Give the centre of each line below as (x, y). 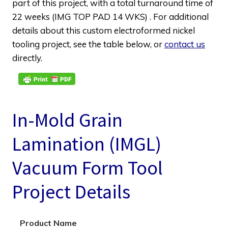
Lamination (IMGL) (87, 144)
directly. (27, 58)
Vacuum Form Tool (88, 168)
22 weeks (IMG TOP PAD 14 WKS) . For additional (110, 16)
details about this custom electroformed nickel (104, 30)
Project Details (71, 192)
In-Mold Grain (67, 120)
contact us (185, 44)
